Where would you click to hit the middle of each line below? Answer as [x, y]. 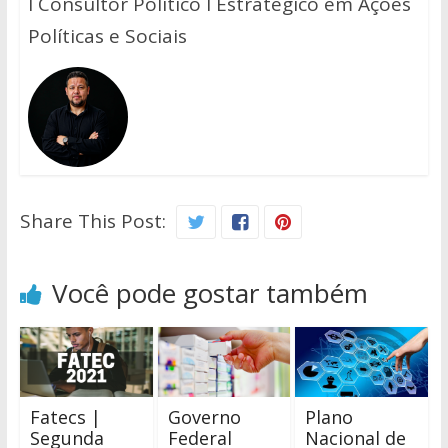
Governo [204, 416]
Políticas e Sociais [107, 35]
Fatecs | [65, 416]
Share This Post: [92, 220]
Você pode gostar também [209, 292]
